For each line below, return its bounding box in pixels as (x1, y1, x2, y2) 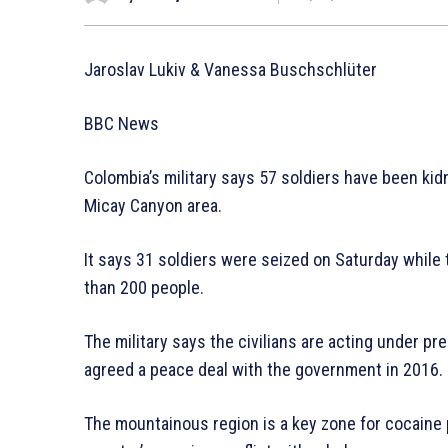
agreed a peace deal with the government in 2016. (84, 358, 443, 380)
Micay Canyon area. (84, 194, 222, 216)
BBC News (84, 112, 159, 134)
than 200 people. (84, 276, 204, 298)
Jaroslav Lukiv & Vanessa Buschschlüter (84, 58, 377, 80)
